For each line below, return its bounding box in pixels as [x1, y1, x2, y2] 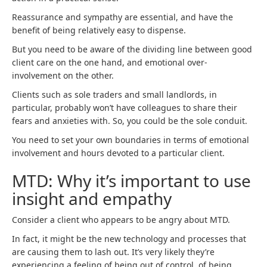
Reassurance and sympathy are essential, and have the [12, 11, 233, 23]
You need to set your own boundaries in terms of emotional [12, 134, 249, 145]
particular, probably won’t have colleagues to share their [12, 102, 237, 113]
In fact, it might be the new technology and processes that [12, 233, 246, 244]
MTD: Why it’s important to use [12, 169, 251, 192]
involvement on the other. [12, 70, 114, 81]
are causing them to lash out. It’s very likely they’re [12, 246, 215, 257]
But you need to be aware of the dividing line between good [12, 44, 252, 55]
